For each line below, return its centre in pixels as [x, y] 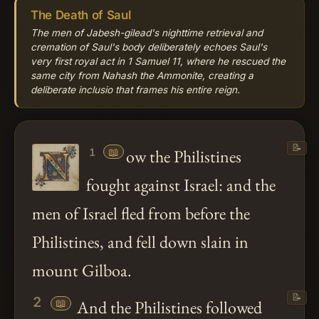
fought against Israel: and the [181, 184]
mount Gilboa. [82, 270]
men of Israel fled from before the [141, 213]
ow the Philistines [183, 156]
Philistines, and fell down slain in [140, 241]
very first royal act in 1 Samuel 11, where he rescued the [158, 61]
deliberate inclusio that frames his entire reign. [135, 89]
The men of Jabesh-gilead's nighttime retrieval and [147, 32]
